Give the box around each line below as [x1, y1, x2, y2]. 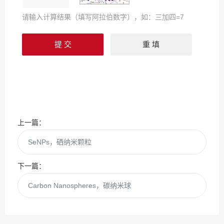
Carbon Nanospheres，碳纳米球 [28, 181, 131, 189]
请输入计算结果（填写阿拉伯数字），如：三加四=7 [22, 13, 184, 21]
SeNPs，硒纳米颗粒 [28, 138, 91, 146]
